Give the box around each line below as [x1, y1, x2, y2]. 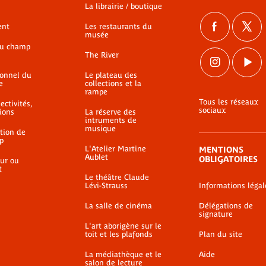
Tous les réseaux [199, 97, 258, 106]
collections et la [85, 79, 141, 88]
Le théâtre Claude [85, 173, 149, 182]
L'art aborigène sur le [85, 221, 161, 230]
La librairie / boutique [85, 2, 162, 11]
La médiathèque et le [85, 250, 161, 259]
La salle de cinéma [85, 201, 152, 210]
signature [199, 210, 233, 218]
